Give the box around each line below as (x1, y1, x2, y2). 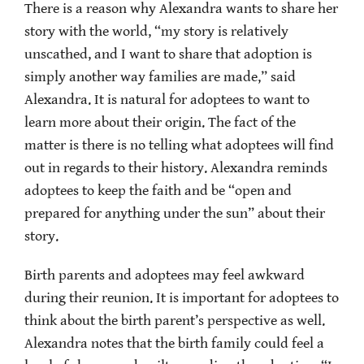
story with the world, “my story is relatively (24, 24, 288, 41)
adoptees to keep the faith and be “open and (24, 183, 292, 200)
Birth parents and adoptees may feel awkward (24, 267, 305, 284)
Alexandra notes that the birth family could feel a (24, 336, 324, 353)
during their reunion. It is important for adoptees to (24, 290, 339, 307)
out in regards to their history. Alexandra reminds (24, 160, 327, 177)
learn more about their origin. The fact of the (24, 115, 296, 132)
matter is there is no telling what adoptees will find (24, 137, 334, 154)
